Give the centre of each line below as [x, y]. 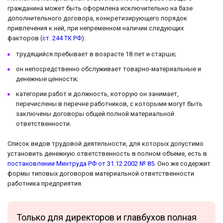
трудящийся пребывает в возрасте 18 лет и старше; [96, 54]
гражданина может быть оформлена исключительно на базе [100, 8]
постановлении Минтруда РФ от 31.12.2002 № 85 [81, 164]
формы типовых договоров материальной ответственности [101, 174]
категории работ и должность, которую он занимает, [97, 94]
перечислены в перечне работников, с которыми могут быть [109, 104]
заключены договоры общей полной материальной [95, 114]
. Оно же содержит [182, 164]
